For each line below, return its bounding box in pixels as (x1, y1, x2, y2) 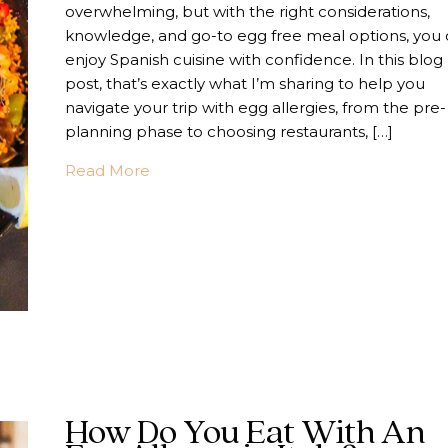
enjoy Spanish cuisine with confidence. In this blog (64, 49, 443, 69)
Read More (64, 160, 150, 180)
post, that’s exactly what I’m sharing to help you (64, 73, 425, 93)
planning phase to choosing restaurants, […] (64, 121, 393, 141)
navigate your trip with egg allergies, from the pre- (64, 97, 446, 117)
